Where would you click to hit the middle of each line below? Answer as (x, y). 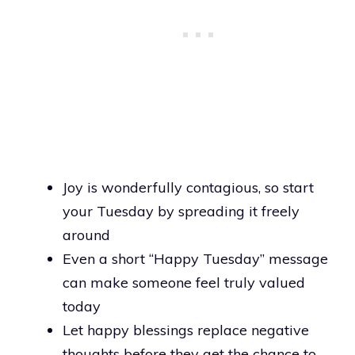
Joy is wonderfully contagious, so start (188, 187)
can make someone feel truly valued (184, 282)
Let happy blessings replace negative (186, 330)
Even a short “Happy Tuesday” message (195, 258)
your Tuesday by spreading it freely (181, 211)
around (86, 235)
